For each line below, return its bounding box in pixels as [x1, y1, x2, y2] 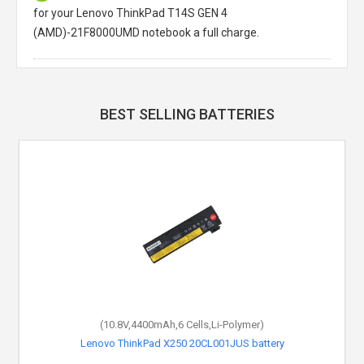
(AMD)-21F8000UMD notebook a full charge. [33, 26, 259, 39]
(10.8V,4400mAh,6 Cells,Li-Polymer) [100, 318, 264, 331]
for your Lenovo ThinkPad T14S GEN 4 [33, 6, 227, 19]
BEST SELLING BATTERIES [99, 106, 275, 123]
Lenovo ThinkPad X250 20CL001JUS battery [80, 337, 284, 349]
